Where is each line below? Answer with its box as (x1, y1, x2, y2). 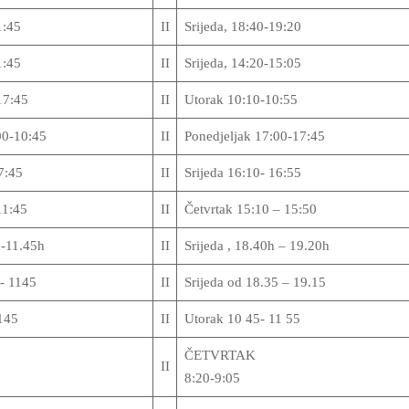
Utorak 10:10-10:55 (184, 92, 298, 107)
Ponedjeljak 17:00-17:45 (184, 129, 325, 143)
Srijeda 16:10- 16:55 (184, 165, 301, 180)
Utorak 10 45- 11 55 (184, 311, 300, 326)
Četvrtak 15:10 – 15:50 (184, 202, 324, 216)
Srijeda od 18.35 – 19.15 (184, 275, 326, 289)
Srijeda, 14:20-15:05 (184, 56, 301, 70)
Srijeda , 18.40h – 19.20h (184, 238, 330, 253)
